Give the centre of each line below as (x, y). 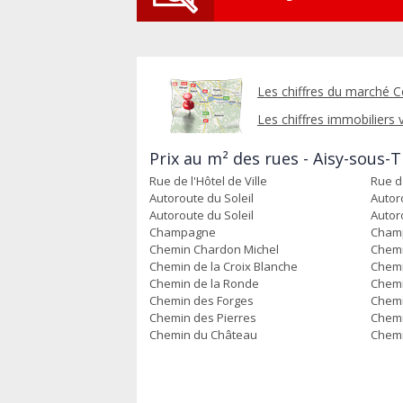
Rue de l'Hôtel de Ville (208, 181)
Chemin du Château (203, 335)
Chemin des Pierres (203, 318)
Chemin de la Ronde (204, 283)
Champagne (183, 232)
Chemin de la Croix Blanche (224, 266)
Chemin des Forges (201, 300)
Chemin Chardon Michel (214, 249)
